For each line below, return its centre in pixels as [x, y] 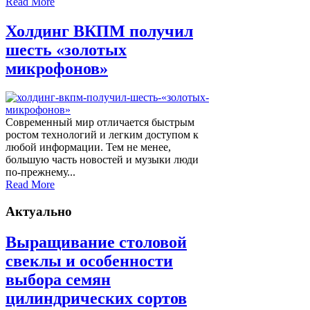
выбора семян [58, 280]
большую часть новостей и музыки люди [102, 160]
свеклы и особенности [89, 261]
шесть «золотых [66, 49]
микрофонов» [57, 68]
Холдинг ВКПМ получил [99, 31]
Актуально [39, 212]
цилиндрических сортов [96, 299]
